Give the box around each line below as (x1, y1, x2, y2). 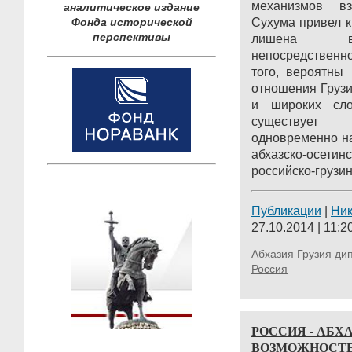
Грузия (297, 247, 332, 260)
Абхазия (251, 247, 294, 260)
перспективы (93, 31, 170, 43)
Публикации (251, 204, 321, 218)
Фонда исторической (71, 16, 192, 28)
